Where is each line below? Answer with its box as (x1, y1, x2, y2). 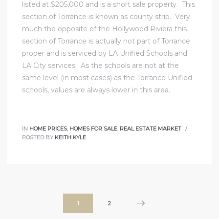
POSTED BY (22, 134, 55, 141)
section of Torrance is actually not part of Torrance (22, 37, 190, 46)
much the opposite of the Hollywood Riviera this (22, 24, 187, 34)
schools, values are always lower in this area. (22, 86, 170, 95)
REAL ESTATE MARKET (120, 125, 181, 132)
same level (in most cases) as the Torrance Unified (22, 73, 192, 83)
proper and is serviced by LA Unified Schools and (22, 49, 187, 58)
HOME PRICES (29, 125, 67, 132)
